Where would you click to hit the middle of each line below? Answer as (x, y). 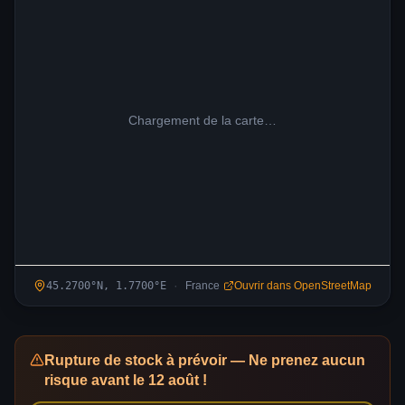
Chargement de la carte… (202, 120)
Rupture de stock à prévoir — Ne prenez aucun (205, 360)
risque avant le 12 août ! (126, 380)
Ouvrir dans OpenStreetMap (303, 286)
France (202, 286)
